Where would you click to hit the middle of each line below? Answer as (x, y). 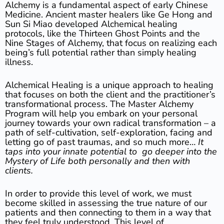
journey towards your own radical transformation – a (110, 123)
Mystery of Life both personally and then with (97, 161)
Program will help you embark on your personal (101, 113)
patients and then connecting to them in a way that (108, 212)
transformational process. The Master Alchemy (99, 104)
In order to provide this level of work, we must (98, 193)
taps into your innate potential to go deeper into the (111, 151)
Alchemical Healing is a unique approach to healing (109, 85)
